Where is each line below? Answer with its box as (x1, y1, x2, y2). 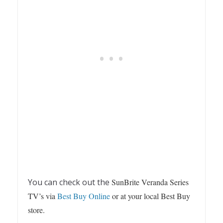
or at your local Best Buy (110, 191, 190, 202)
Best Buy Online (57, 191, 110, 202)
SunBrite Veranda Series (111, 177, 189, 188)
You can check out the (28, 177, 111, 188)
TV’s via (28, 191, 57, 202)
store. (28, 205, 45, 216)
